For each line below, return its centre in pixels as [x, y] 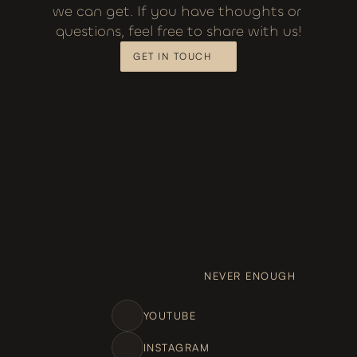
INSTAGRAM [176, 347]
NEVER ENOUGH [250, 276]
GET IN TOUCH [172, 56]
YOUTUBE [169, 315]
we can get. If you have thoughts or [177, 11]
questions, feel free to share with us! [178, 31]
